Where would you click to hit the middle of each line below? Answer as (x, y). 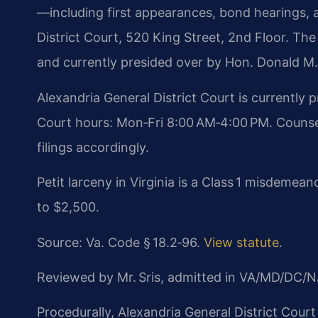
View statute (241, 242)
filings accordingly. (93, 147)
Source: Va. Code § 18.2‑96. (120, 242)
